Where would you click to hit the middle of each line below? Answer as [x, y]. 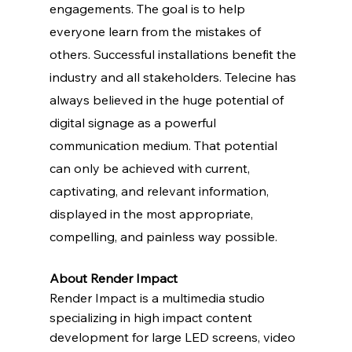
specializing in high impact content [152, 317]
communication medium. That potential [165, 145]
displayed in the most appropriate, [152, 213]
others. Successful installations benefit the [174, 54]
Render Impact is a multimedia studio [158, 297]
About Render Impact [113, 278]
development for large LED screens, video [174, 337]
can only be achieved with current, [151, 168]
